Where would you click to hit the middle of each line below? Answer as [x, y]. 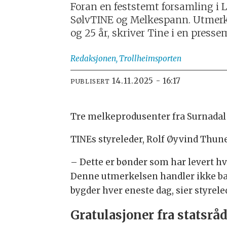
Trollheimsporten [150, 58]
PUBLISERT [90, 82]
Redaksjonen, [94, 58]
